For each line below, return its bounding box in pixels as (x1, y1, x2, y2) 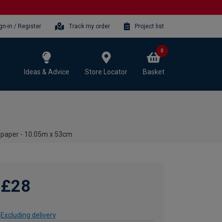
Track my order (69, 22, 111, 30)
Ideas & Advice (24, 67, 69, 76)
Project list (135, 22, 164, 30)
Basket (143, 67, 165, 76)
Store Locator (85, 67, 127, 76)
